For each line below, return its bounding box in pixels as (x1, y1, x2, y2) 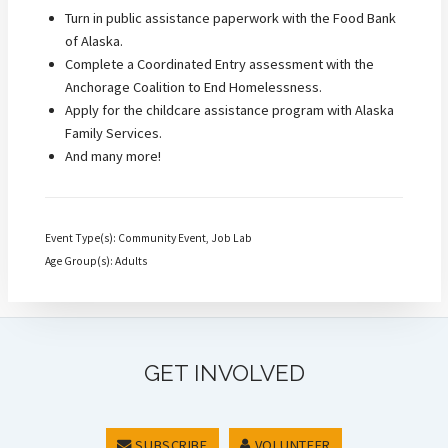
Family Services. (65, 123, 162, 142)
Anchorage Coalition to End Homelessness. (65, 77, 322, 96)
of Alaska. (65, 31, 123, 50)
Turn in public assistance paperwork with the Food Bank (65, 8, 396, 27)
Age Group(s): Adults (45, 254, 147, 269)
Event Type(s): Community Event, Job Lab (45, 231, 252, 246)
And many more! (65, 146, 161, 165)
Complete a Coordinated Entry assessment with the (65, 54, 374, 73)
